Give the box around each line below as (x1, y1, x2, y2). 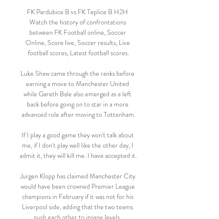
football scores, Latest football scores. (27, 48, 129, 58)
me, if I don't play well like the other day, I (22, 140, 133, 150)
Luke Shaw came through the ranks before (21, 68, 134, 78)
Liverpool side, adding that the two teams (22, 202, 133, 212)
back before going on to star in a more (26, 99, 129, 109)
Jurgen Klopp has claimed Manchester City (20, 171, 135, 181)
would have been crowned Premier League (20, 181, 135, 191)
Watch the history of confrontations (29, 17, 126, 27)
